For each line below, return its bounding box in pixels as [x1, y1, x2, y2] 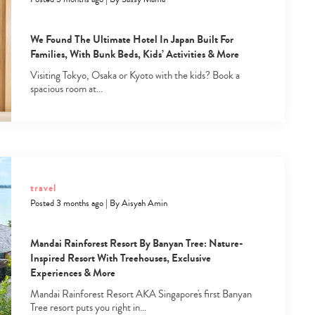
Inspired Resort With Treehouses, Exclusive [30, 250, 211, 266]
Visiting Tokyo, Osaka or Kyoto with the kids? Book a [30, 67, 240, 83]
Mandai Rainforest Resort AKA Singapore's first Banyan [30, 286, 252, 302]
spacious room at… [30, 81, 103, 96]
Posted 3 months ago [30, 196, 103, 210]
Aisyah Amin [121, 196, 167, 210]
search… [157, 179, 189, 194]
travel [30, 180, 56, 195]
